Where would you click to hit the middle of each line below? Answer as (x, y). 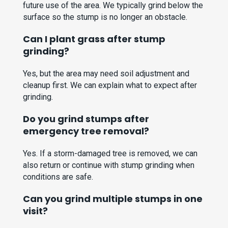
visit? (36, 211)
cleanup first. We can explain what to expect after (110, 85)
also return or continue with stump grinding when (109, 165)
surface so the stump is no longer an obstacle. (105, 17)
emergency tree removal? (86, 131)
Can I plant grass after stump (94, 39)
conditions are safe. (58, 177)
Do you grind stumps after (86, 119)
